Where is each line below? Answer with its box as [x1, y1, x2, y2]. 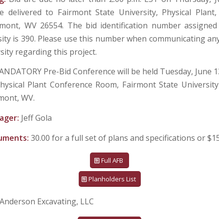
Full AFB [101, 156, 123, 165]
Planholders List [88, 175, 136, 184]
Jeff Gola [21, 112, 52, 124]
